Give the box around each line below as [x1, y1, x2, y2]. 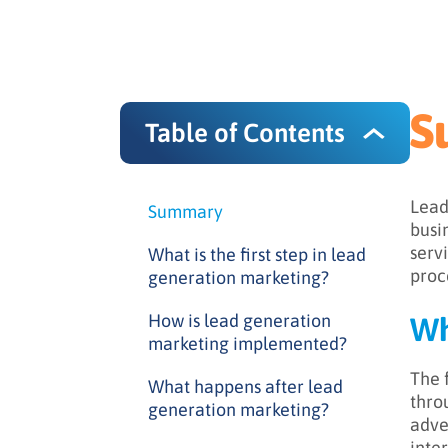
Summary [148, 201, 223, 222]
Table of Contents [145, 118, 345, 148]
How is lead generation [148, 310, 331, 331]
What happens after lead [148, 376, 343, 397]
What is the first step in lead [148, 244, 366, 265]
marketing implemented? [148, 333, 347, 354]
